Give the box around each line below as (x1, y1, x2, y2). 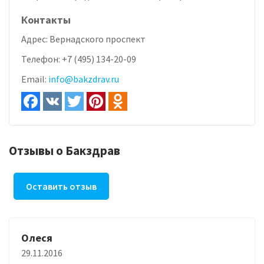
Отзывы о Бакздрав (9, 142, 120, 159)
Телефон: (21, 52, 62, 65)
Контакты (21, 12, 71, 27)
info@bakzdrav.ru (48, 72, 119, 85)
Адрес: (21, 32, 49, 45)
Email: (21, 72, 48, 85)
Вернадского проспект (49, 32, 146, 45)
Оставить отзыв (26, 180, 97, 192)
